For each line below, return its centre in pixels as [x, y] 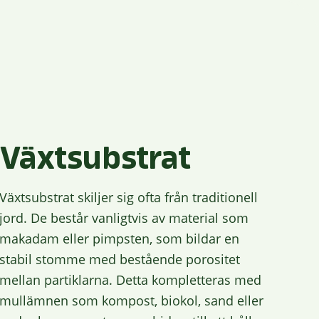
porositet [213, 260]
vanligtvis [120, 218]
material [193, 218]
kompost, [129, 301]
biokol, [181, 301]
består [69, 218]
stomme [60, 260]
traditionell [225, 198]
